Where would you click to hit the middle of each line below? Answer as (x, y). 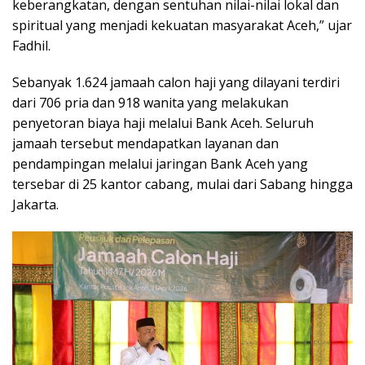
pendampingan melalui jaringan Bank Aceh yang (160, 164)
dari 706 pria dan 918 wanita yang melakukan (150, 103)
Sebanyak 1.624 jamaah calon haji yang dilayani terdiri (176, 83)
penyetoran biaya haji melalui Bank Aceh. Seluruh (163, 123)
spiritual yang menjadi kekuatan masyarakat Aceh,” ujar (182, 26)
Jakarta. (35, 205)
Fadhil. (31, 46)
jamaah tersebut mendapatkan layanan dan (145, 144)
